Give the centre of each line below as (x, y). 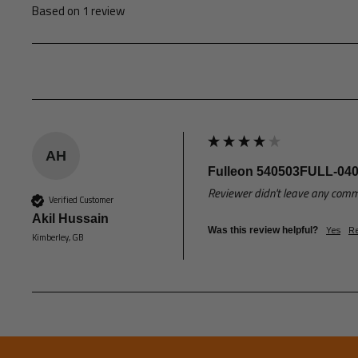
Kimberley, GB (58, 237)
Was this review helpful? (263, 230)
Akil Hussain (70, 218)
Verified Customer (81, 200)
